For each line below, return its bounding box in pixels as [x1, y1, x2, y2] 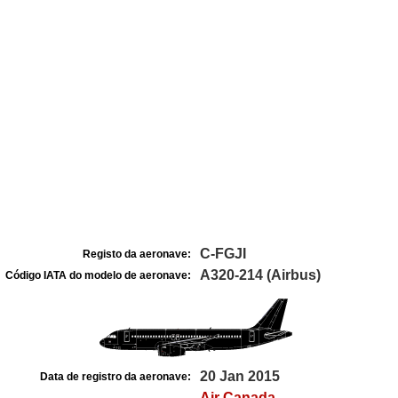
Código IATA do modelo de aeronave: [5, 269, 191, 282]
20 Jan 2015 [200, 369, 280, 384]
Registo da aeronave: [83, 248, 191, 260]
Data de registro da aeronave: [40, 370, 191, 383]
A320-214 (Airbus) [200, 267, 321, 283]
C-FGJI [200, 246, 246, 261]
